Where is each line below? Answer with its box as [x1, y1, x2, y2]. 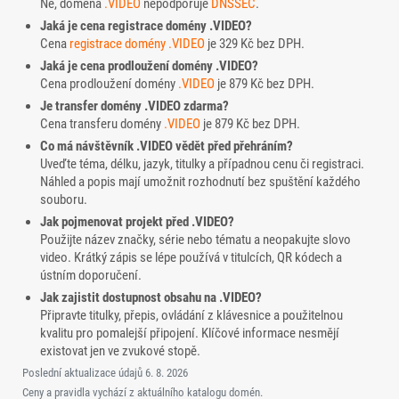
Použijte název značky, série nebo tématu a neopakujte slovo [40, 232, 351, 248]
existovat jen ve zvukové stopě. [40, 343, 200, 360]
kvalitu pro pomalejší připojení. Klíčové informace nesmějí [40, 325, 339, 342]
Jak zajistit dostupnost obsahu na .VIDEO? [40, 289, 262, 306]
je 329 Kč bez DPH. [205, 36, 305, 53]
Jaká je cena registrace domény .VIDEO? [40, 18, 252, 35]
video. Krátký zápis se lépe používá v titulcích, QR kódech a [40, 249, 342, 266]
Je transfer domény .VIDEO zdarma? [40, 98, 229, 115]
